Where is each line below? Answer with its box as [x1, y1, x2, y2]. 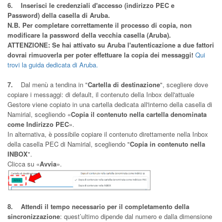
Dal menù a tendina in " [21, 80, 88, 89]
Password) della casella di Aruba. [7, 10, 110, 20]
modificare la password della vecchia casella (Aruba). [7, 30, 171, 40]
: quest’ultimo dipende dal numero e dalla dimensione [60, 211, 212, 221]
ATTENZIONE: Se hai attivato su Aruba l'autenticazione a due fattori [7, 40, 214, 50]
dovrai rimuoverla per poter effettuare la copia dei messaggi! [7, 50, 195, 59]
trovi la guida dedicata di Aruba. [7, 60, 98, 69]
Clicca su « [7, 159, 40, 168]
